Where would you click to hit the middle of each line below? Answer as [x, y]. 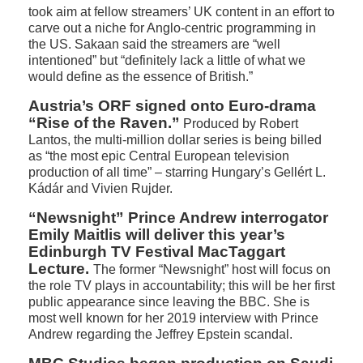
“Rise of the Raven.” [104, 123]
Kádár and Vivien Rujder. [100, 188]
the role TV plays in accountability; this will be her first [181, 286]
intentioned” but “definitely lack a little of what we [167, 60]
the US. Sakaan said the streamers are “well [154, 44]
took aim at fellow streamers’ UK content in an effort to [181, 12]
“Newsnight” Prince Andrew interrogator [178, 218]
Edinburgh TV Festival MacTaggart [157, 252]
